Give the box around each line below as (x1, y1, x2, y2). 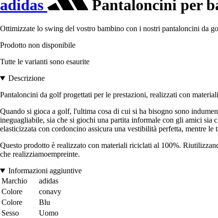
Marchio (1, 177, 27, 185)
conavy (39, 187, 61, 196)
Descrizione (8, 74, 45, 83)
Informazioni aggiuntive (8, 166, 82, 175)
